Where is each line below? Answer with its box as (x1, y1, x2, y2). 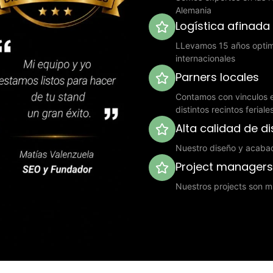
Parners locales (175, 69, 259, 85)
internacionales (175, 52, 235, 63)
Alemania (175, 4, 211, 15)
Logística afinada (175, 18, 270, 34)
